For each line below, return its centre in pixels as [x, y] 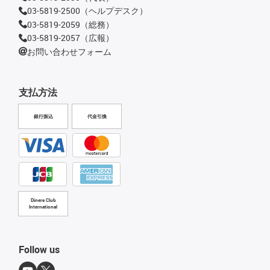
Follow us [39, 250]
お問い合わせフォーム [69, 51]
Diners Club [43, 200]
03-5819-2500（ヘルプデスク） [87, 11]
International [43, 207]
